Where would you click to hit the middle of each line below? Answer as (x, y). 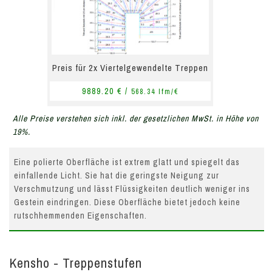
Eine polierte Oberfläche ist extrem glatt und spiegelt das (127, 162)
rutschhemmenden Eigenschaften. (80, 216)
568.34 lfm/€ (155, 92)
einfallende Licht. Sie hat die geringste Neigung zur (117, 176)
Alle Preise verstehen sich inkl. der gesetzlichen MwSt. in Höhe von (136, 119)
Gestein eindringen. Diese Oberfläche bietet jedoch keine (127, 202)
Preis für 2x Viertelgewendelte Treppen (130, 68)
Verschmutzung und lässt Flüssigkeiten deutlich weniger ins (132, 189)
